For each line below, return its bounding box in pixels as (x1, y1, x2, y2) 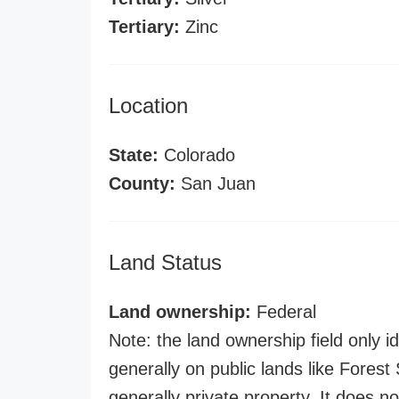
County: (109, 174, 175, 193)
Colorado (159, 145, 235, 165)
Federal (251, 302, 316, 322)
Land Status (109, 250, 222, 274)
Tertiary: (109, 17, 180, 37)
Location (109, 94, 188, 118)
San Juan (175, 174, 256, 193)
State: (109, 145, 159, 165)
